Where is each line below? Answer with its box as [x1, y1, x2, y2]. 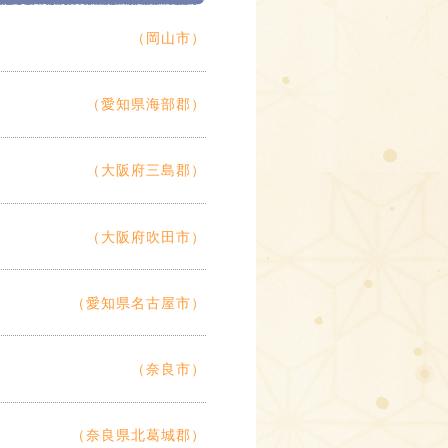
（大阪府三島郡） [86, 162, 206, 179]
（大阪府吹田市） [86, 228, 206, 245]
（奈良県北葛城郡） [71, 427, 206, 444]
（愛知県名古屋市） [71, 294, 206, 311]
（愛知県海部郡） [86, 96, 206, 113]
